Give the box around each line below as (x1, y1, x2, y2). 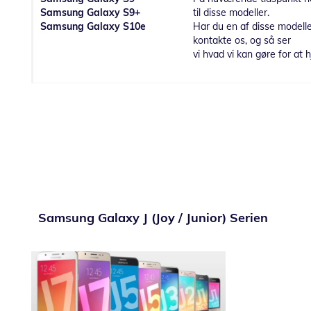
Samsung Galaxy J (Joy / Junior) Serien (38, 210, 268, 226)
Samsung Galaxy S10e (40, 20, 146, 33)
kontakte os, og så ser (193, 34, 291, 47)
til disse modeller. (193, 6, 269, 19)
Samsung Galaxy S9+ (40, 6, 140, 19)
